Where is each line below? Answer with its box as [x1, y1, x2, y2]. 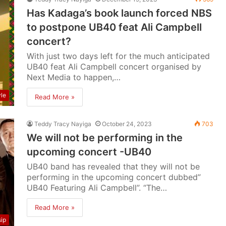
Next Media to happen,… [27, 72, 121, 82]
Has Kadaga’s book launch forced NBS [27, 7, 212, 19]
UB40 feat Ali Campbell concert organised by [27, 62, 202, 72]
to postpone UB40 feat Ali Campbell [27, 21, 202, 33]
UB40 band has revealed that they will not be [27, 161, 200, 172]
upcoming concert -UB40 [27, 146, 152, 158]
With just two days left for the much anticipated [27, 51, 210, 61]
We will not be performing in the [27, 132, 183, 144]
